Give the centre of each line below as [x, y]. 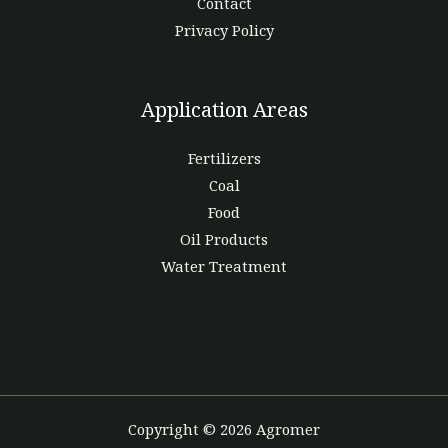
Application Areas [224, 109]
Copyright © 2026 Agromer [224, 428]
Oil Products [224, 238]
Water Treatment [224, 265]
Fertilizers [224, 157]
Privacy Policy [224, 29]
